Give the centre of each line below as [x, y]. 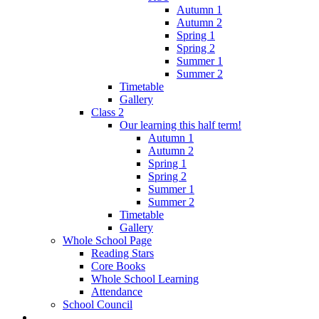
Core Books [118, 266]
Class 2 [108, 113]
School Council [98, 305]
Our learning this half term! [181, 125]
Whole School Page [107, 241]
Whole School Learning [145, 279]
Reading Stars [122, 253]
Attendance [117, 292]
